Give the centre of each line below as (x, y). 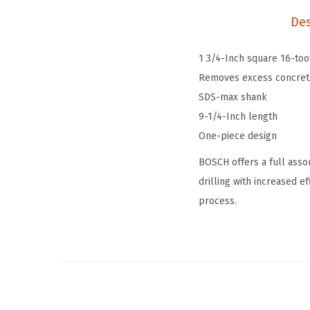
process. (218, 201)
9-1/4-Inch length (238, 117)
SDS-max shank (233, 97)
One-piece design (238, 136)
